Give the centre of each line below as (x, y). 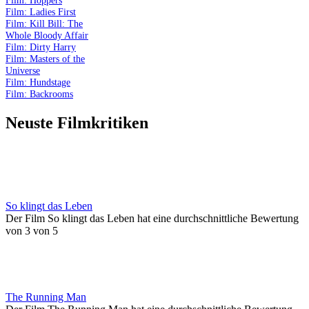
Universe (23, 71)
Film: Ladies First (41, 12)
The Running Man (46, 297)
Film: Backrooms (39, 94)
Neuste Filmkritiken (77, 122)
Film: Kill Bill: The (44, 24)
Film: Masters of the (45, 59)
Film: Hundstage (38, 82)
